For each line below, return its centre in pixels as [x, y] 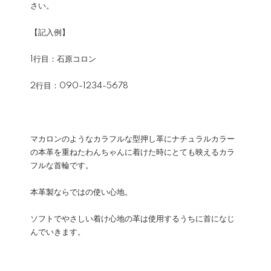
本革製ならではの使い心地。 [81, 192]
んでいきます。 [58, 232]
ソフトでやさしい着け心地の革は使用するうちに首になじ [132, 219]
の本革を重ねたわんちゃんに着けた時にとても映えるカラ [132, 152]
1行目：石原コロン [63, 59]
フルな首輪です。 [62, 166]
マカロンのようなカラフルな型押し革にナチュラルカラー [132, 139]
